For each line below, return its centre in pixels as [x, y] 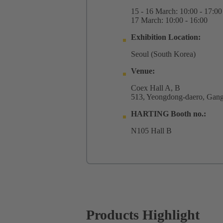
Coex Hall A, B [156, 88]
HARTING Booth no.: [168, 114]
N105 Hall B [151, 131]
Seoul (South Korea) [163, 54]
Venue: [143, 71]
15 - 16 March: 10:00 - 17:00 [176, 11]
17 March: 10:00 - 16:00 [169, 20]
